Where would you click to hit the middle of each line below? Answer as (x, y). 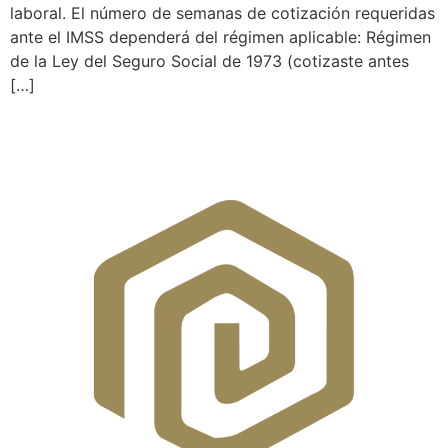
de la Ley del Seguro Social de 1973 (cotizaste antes (209, 61)
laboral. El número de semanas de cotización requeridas (222, 13)
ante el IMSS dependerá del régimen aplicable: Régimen (220, 37)
